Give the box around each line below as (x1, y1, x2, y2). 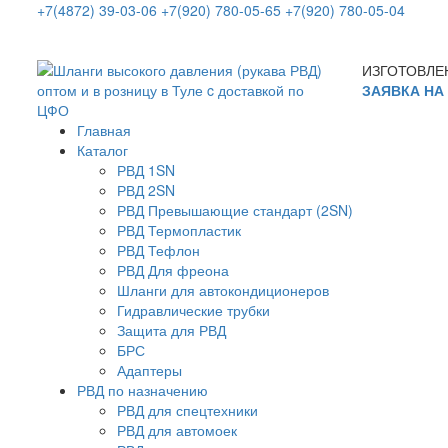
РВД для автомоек (117, 420, 237, 440)
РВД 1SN (117, 160, 175, 180)
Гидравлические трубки (117, 300, 270, 320)
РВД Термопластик (117, 220, 241, 240)
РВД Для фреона (117, 260, 229, 280)
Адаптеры (117, 360, 182, 380)
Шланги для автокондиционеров (117, 280, 329, 300)
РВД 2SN (117, 180, 175, 200)
